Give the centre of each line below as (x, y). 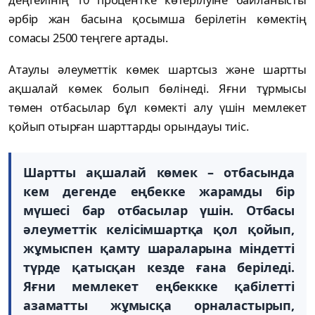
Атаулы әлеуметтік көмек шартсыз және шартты (157, 70)
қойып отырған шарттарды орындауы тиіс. (130, 127)
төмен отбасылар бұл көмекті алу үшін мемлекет (157, 108)
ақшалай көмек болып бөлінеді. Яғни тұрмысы (157, 89)
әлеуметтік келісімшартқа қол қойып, (159, 230)
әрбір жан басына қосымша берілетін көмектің (157, 19)
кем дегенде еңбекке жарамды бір (159, 192)
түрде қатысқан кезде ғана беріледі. (159, 268)
